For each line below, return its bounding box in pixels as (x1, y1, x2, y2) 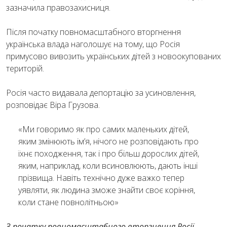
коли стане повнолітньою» (18, 196, 119, 208)
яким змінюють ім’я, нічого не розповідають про (18, 135, 199, 147)
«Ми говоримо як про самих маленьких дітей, (18, 123, 189, 135)
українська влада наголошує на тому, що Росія (6, 38, 180, 50)
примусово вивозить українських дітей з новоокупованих (6, 50, 221, 62)
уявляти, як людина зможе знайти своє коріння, (18, 184, 195, 196)
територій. (6, 62, 44, 74)
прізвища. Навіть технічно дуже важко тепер (18, 172, 184, 183)
